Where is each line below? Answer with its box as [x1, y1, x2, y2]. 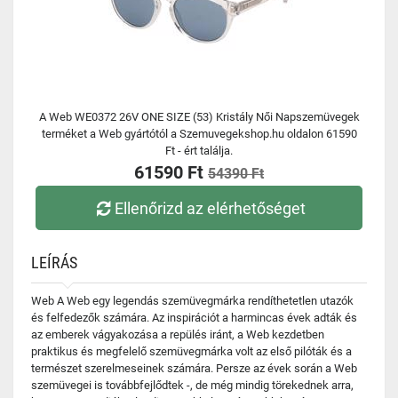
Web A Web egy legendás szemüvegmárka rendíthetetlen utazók [31, 294, 354, 307]
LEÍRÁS [31, 253, 77, 272]
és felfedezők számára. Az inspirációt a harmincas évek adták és [31, 311, 357, 324]
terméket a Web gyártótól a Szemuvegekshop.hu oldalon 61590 [41, 127, 357, 140]
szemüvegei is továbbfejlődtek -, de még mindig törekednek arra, [31, 378, 354, 392]
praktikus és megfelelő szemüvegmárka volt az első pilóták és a [31, 345, 352, 358]
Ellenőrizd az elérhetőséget [115, 198, 306, 218]
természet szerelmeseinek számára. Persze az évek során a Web [31, 362, 357, 375]
